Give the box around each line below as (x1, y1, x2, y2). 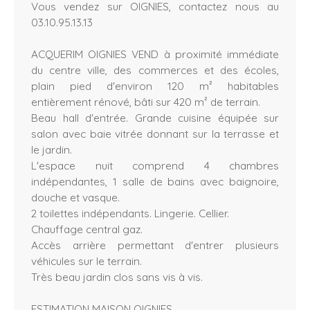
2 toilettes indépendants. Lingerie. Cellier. (31, 206, 229, 220)
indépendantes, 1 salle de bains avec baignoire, (31, 174, 279, 188)
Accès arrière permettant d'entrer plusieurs (31, 237, 279, 252)
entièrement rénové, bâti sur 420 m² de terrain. (31, 94, 260, 109)
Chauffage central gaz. (31, 221, 143, 236)
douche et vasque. (31, 190, 120, 204)
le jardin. (31, 142, 72, 156)
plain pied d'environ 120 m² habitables (31, 78, 279, 93)
